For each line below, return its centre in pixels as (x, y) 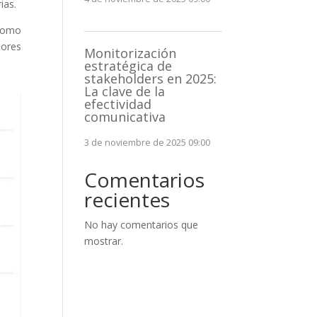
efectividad (118, 104)
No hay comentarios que (142, 225)
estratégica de (128, 66)
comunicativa (125, 117)
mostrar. (104, 241)
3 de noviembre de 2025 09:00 (148, 143)
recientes (127, 200)
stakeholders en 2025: (151, 79)
